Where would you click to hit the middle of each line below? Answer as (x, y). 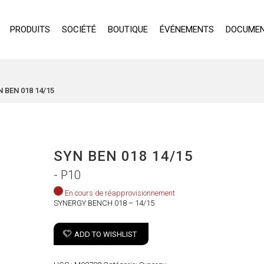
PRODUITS (30, 29)
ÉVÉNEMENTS (187, 29)
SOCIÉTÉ (79, 29)
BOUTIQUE (128, 29)
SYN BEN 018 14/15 (124, 156)
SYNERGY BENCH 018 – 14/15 (104, 203)
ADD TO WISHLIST (106, 234)
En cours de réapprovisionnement (120, 193)
